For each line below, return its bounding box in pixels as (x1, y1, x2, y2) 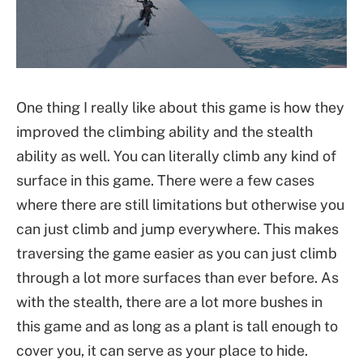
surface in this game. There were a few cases (16, 171, 314, 189)
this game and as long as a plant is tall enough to (16, 317, 338, 335)
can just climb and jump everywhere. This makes (16, 220, 339, 237)
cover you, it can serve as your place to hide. (16, 341, 308, 359)
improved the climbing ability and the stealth (16, 122, 313, 140)
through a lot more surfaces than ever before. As (16, 268, 339, 286)
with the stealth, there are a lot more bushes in (16, 293, 322, 310)
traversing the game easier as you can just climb (16, 244, 337, 262)
